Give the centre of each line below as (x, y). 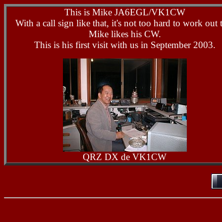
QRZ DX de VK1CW (125, 157)
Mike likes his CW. (125, 34)
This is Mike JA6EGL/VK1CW (125, 12)
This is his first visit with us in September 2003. (125, 45)
